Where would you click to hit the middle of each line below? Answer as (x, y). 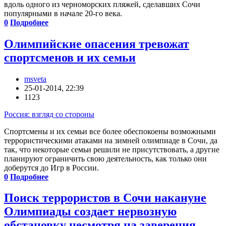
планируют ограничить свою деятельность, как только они (105, 158)
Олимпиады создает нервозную (90, 212)
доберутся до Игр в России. (51, 167)
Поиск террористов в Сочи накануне (105, 198)
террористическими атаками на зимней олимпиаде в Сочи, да (111, 140)
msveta (35, 79)
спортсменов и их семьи (70, 57)
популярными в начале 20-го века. (63, 13)
